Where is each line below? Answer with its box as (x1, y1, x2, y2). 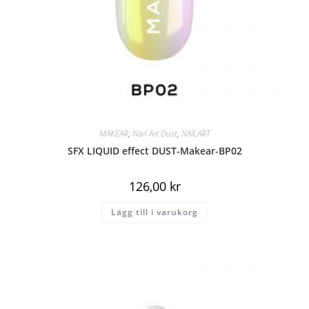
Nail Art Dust (132, 128, 177, 140)
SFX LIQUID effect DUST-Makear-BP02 (67, 144, 242, 158)
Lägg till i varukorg (111, 206, 198, 219)
